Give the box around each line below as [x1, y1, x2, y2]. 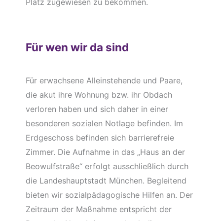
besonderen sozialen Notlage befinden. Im [25, 118, 183, 129]
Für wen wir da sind [25, 40, 129, 54]
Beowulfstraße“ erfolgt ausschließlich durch [25, 161, 188, 172]
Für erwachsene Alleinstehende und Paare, [25, 75, 183, 86]
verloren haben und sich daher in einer [25, 104, 168, 114]
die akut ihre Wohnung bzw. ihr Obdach [25, 90, 172, 100]
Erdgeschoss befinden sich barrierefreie [25, 133, 174, 143]
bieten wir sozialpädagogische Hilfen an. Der [25, 190, 193, 200]
